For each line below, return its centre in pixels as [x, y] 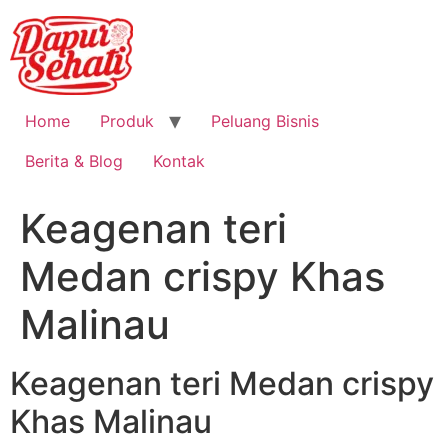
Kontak [179, 161]
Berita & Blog [74, 161]
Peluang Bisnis [265, 121]
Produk [127, 121]
